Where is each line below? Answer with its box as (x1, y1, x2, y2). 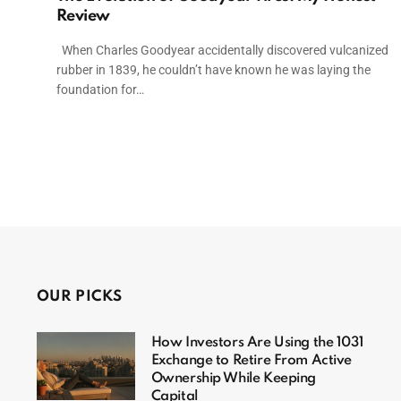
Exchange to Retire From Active (150, 353, 353, 368)
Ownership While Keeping (150, 371, 316, 386)
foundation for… (55, 81, 144, 97)
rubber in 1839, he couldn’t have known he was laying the (55, 62, 371, 77)
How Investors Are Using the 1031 (150, 335, 364, 350)
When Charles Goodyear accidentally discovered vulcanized (55, 42, 388, 57)
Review (55, 7, 110, 24)
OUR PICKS (36, 288, 124, 304)
